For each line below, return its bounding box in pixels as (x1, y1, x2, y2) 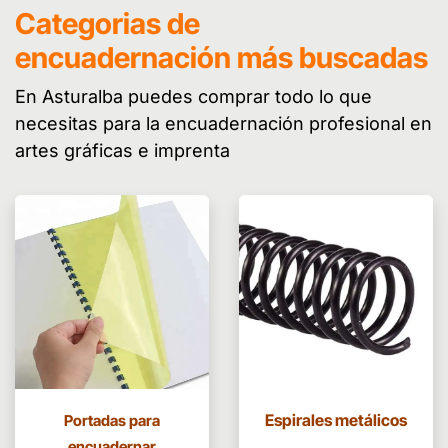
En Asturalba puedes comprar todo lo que (15, 86, 372, 108)
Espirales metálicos (265, 410, 407, 431)
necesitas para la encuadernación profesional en (15, 113, 432, 135)
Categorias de (15, 6, 200, 42)
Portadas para (64, 411, 160, 431)
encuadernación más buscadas (15, 40, 428, 76)
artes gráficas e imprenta (15, 140, 240, 162)
